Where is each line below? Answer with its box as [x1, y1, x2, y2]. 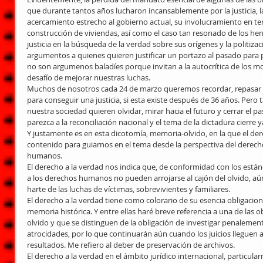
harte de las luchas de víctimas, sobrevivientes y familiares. [27, 184, 230, 194]
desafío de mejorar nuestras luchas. [27, 72, 150, 83]
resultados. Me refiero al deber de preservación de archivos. [27, 240, 235, 250]
